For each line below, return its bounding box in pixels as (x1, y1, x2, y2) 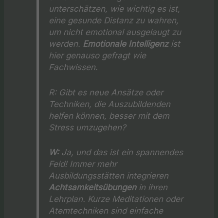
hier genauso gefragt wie (49, 50, 146, 61)
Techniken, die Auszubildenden (49, 98, 171, 109)
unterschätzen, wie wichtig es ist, (49, 3, 181, 14)
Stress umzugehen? (49, 122, 127, 132)
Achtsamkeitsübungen (49, 182, 137, 192)
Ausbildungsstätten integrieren (49, 170, 169, 181)
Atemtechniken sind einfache (49, 205, 163, 216)
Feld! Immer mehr (49, 159, 117, 169)
